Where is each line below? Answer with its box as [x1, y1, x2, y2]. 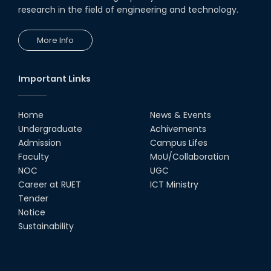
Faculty [18, 150, 49, 163]
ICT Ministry [150, 178, 198, 191]
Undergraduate [18, 122, 82, 135]
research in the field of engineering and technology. [18, 3, 238, 16]
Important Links [18, 72, 91, 85]
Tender [18, 192, 48, 204]
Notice [18, 206, 45, 218]
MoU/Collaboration [150, 150, 229, 163]
